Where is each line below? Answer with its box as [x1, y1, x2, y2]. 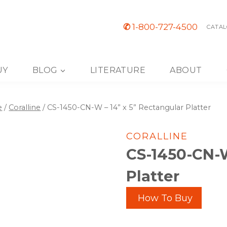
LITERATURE [90, 65, 146, 75]
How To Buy [135, 192, 193, 204]
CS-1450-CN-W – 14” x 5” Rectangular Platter [47, 103, 211, 112]
